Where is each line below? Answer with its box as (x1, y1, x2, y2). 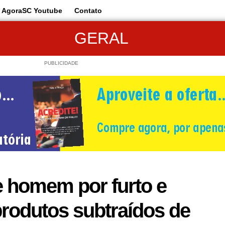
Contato (74, 7, 102, 15)
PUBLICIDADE (44, 60, 78, 66)
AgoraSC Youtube (2, 7, 62, 15)
